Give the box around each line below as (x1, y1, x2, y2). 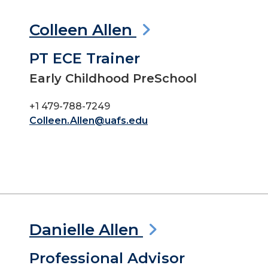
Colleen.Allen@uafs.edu (29, 115, 148, 126)
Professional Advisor (29, 249, 185, 267)
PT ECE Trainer (29, 50, 140, 67)
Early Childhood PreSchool (29, 71, 197, 86)
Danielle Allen (29, 220, 143, 239)
